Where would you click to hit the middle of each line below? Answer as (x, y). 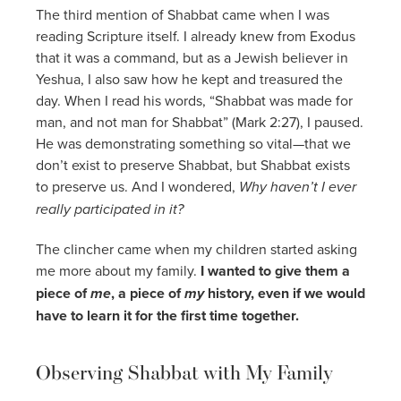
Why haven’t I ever (298, 186)
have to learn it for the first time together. (167, 315)
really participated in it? (110, 209)
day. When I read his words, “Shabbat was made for (194, 100)
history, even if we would (285, 293)
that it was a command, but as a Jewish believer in (192, 57)
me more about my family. (118, 270)
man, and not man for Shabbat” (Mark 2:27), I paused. (200, 121)
